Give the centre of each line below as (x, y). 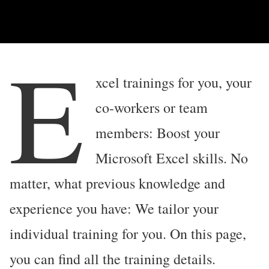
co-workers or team (152, 108)
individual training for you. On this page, (128, 234)
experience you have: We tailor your (114, 209)
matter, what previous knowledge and (117, 183)
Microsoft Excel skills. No (172, 158)
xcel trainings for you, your (174, 83)
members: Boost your (158, 133)
